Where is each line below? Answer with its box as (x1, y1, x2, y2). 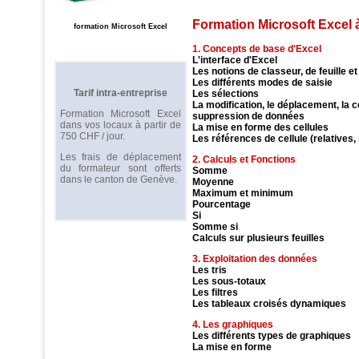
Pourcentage (192, 198, 251, 210)
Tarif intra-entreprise (73, 87, 167, 99)
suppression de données (192, 110, 305, 122)
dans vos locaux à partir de (59, 119, 181, 131)
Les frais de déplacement (59, 151, 181, 163)
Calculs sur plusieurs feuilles (192, 232, 325, 244)
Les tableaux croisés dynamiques (192, 297, 346, 309)
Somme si (192, 220, 238, 232)
